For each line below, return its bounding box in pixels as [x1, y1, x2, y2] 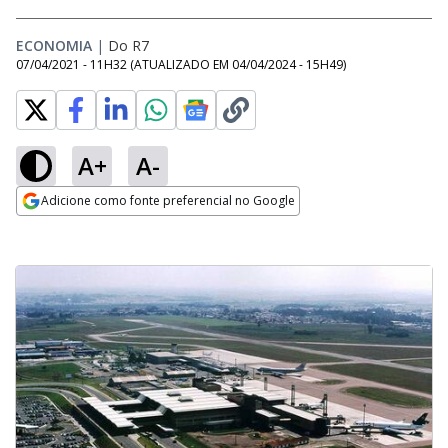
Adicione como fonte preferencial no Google [41, 192, 295, 209]
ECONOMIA [16, 36, 92, 55]
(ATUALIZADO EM [130, 56, 232, 73]
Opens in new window [16, 217, 179, 239]
